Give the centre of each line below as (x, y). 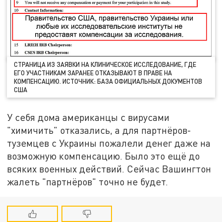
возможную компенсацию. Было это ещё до (104, 156)
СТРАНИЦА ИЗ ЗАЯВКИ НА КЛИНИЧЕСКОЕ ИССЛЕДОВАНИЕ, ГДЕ (105, 65)
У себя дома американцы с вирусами (88, 117)
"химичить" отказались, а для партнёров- (99, 130)
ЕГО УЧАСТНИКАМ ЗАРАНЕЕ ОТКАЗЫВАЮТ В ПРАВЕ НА (93, 73)
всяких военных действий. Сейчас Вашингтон (109, 168)
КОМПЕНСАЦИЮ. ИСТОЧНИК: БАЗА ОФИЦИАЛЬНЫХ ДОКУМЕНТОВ (108, 82)
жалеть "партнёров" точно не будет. (88, 181)
